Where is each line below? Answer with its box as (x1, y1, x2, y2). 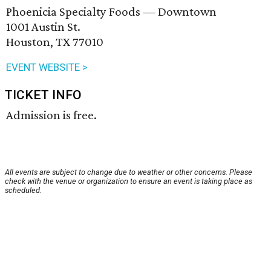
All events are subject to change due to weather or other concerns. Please (5, 168, 252, 177)
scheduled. (5, 186, 42, 195)
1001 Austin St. (6, 19, 80, 34)
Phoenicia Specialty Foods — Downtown (6, 4, 217, 19)
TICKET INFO (5, 88, 82, 103)
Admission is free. (6, 108, 97, 123)
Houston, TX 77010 (6, 34, 103, 50)
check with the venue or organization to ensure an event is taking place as (5, 177, 252, 186)
